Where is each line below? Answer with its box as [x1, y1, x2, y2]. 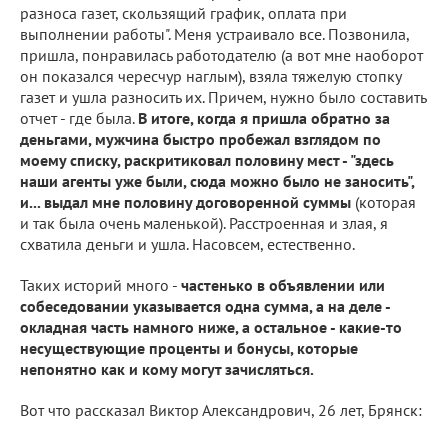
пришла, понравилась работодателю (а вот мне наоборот [20, 44, 423, 65]
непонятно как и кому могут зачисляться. [20, 358, 314, 379]
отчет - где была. [20, 107, 138, 128]
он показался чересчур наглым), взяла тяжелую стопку [20, 65, 401, 86]
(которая [351, 191, 416, 212]
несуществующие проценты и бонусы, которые [20, 337, 358, 358]
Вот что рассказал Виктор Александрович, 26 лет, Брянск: [20, 399, 422, 420]
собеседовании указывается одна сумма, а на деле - [20, 295, 390, 316]
